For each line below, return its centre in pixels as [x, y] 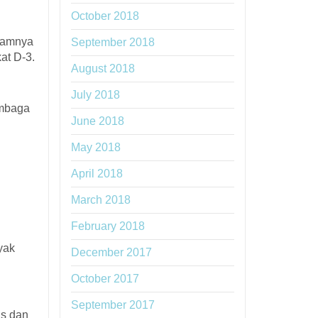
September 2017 [113, 305]
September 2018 [113, 42]
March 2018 [100, 200]
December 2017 [111, 252]
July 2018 [95, 95]
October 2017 [105, 279]
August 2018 [103, 68]
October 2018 [105, 16]
